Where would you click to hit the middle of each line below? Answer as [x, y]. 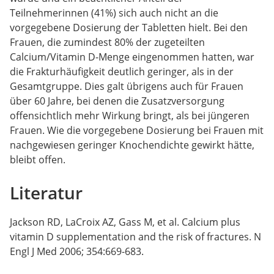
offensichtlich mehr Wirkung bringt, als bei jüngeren [130, 115]
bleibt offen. [38, 159]
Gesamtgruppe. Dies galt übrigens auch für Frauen [127, 86]
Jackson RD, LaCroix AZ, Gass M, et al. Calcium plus [125, 222]
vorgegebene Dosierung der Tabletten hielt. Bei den [129, 27]
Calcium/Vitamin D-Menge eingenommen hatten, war [132, 57]
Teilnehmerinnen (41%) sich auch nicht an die [114, 13]
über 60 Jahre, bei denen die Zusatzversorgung [117, 101]
